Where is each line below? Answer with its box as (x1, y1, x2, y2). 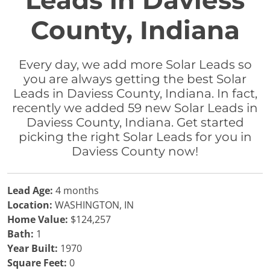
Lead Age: (7, 184, 53, 197)
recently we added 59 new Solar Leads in (12, 101, 258, 115)
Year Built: (7, 242, 58, 255)
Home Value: (7, 213, 68, 226)
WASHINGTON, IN (52, 198, 134, 212)
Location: (7, 198, 52, 212)
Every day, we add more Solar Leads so (18, 57, 252, 72)
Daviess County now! (72, 144, 198, 159)
